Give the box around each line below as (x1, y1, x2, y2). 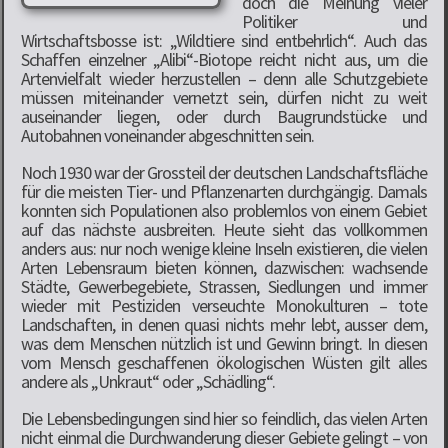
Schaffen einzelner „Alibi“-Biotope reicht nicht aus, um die (21, 47, 427, 71)
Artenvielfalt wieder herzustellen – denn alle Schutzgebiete (21, 66, 427, 90)
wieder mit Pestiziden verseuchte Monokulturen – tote (21, 293, 427, 317)
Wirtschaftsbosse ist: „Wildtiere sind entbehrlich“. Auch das (21, 28, 427, 52)
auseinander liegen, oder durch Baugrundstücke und (21, 104, 427, 128)
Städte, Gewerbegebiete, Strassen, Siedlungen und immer (21, 274, 427, 298)
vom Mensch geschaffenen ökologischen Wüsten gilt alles (21, 350, 427, 374)
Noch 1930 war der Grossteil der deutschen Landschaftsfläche (21, 160, 427, 184)
